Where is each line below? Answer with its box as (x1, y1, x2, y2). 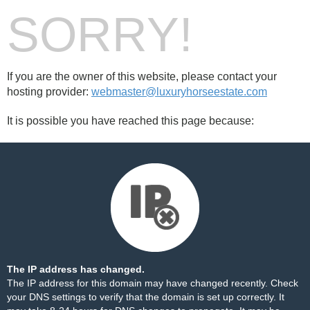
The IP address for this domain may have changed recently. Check (7, 277, 298, 289)
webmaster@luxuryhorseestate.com (91, 86, 267, 98)
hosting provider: (7, 86, 91, 98)
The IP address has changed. (7, 264, 145, 275)
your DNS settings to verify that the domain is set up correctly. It (7, 291, 284, 302)
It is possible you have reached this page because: (7, 115, 254, 127)
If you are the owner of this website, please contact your (7, 71, 277, 82)
